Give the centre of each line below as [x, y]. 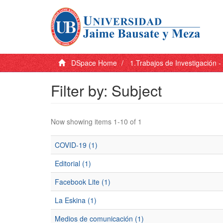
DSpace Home [94, 63]
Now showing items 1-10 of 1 [96, 121]
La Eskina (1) [76, 200]
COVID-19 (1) [76, 145]
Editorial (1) [73, 163]
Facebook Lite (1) [83, 182]
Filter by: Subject [106, 90]
